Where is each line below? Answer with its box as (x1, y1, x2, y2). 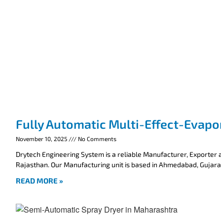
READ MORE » (16, 176, 63, 185)
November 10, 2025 (16, 135, 69, 142)
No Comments (76, 135, 116, 142)
